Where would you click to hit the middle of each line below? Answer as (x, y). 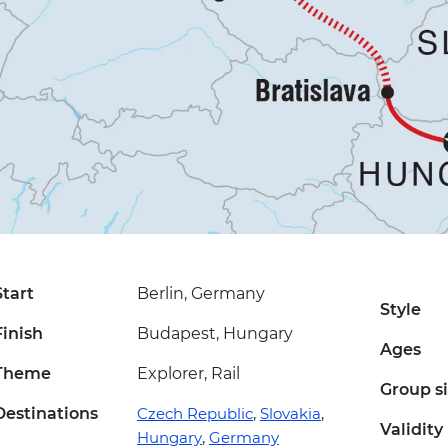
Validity (411, 430)
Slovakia (290, 414)
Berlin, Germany (200, 294)
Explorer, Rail (188, 374)
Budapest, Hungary (214, 334)
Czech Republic (194, 414)
